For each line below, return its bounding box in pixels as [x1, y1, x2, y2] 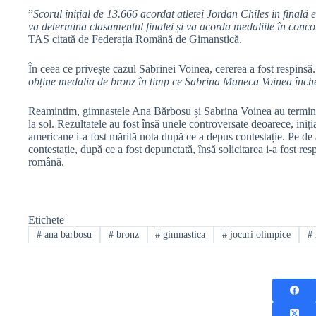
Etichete [28, 213, 64, 226]
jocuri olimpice [227, 229, 291, 240]
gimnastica [160, 229, 206, 240]
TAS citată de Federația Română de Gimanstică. [28, 32, 242, 45]
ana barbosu [41, 229, 92, 240]
